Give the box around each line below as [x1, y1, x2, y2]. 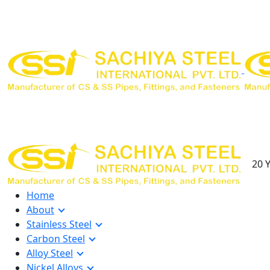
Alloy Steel [27, 246, 73, 260]
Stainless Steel [27, 218, 92, 231]
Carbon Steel [27, 232, 85, 245]
